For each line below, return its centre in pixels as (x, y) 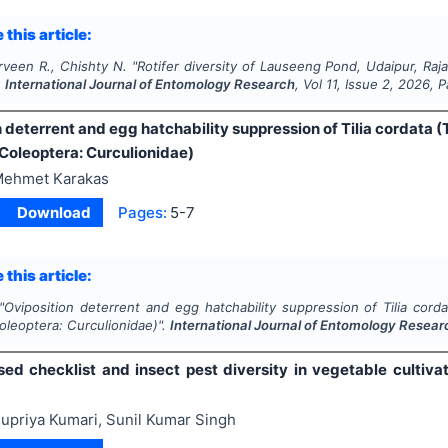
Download (54, 212)
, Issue (360, 84)
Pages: (142, 212)
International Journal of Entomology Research (150, 84)
